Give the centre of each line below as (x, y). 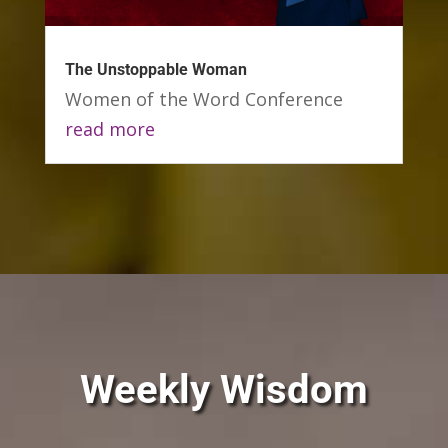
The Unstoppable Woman (155, 69)
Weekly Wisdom (223, 389)
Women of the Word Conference (203, 98)
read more (109, 128)
